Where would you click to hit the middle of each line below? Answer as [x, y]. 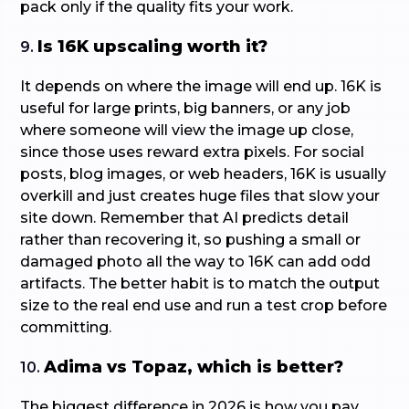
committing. [66, 327]
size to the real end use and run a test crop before [204, 305]
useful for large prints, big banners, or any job [186, 108]
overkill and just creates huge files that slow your [200, 196]
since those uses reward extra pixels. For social [193, 152]
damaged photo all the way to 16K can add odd [196, 262]
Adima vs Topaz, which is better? [194, 367]
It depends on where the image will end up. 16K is [201, 86]
